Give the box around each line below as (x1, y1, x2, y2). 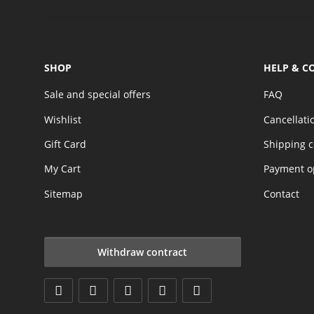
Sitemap (44, 186, 83, 200)
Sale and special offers (44, 88, 151, 102)
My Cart (44, 162, 81, 176)
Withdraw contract (97, 245, 188, 259)
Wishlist (44, 112, 81, 126)
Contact (263, 186, 299, 200)
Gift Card (44, 137, 86, 151)
